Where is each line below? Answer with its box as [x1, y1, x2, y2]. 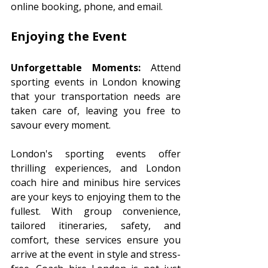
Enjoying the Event [11, 28, 130, 45]
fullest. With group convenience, [11, 205, 181, 218]
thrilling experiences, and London [11, 162, 181, 175]
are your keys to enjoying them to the [11, 190, 181, 204]
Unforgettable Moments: [11, 61, 141, 75]
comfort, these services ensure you [11, 233, 181, 247]
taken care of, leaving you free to [11, 104, 181, 118]
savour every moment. [11, 118, 111, 132]
